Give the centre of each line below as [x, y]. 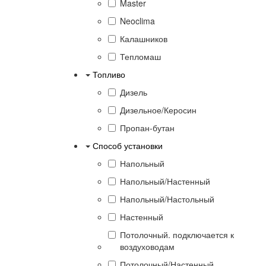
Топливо [109, 74]
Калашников [144, 38]
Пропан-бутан [147, 127]
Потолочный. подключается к [177, 234]
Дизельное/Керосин [158, 110]
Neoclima [137, 20]
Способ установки [128, 145]
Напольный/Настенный [165, 181]
